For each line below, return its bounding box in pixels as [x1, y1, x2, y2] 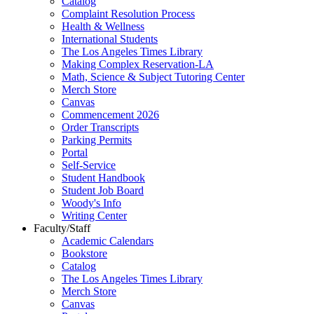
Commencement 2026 [62, 109, 159, 121]
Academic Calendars [62, 235, 153, 247]
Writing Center [62, 210, 127, 222]
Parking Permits [62, 134, 132, 146]
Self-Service [62, 159, 116, 172]
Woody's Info [62, 197, 121, 210]
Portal [62, 146, 88, 159]
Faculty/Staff [34, 222, 90, 235]
